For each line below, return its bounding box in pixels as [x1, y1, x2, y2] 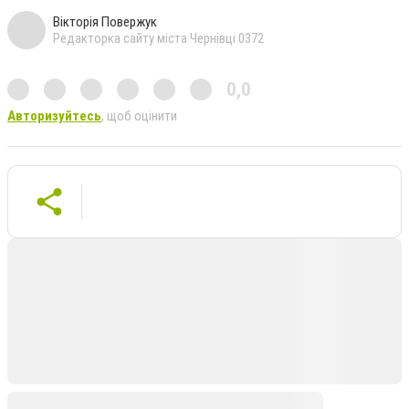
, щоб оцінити [101, 107, 177, 124]
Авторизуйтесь [7, 107, 101, 124]
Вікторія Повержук [53, 13, 157, 30]
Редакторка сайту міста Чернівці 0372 [53, 29, 264, 47]
